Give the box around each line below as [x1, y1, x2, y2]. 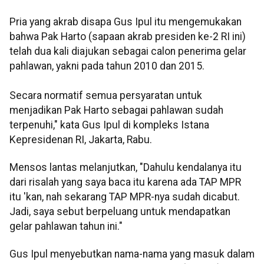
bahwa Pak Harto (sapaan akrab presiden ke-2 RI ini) [9, 30, 246, 42]
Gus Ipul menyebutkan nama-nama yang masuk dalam [9, 248, 255, 260]
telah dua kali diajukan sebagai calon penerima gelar [9, 45, 246, 57]
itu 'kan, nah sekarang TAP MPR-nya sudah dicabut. [9, 191, 240, 203]
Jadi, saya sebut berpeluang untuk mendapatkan [9, 206, 230, 218]
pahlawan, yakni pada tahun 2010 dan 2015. [9, 60, 204, 72]
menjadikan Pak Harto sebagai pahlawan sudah [9, 104, 223, 116]
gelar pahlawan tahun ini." [9, 220, 123, 233]
